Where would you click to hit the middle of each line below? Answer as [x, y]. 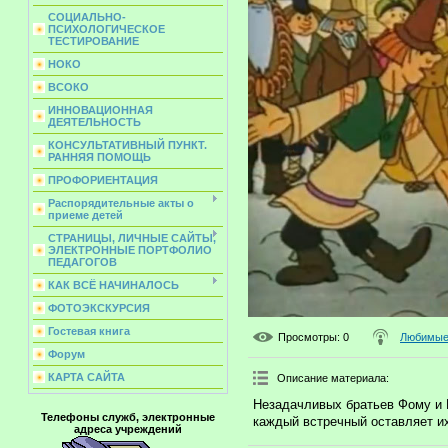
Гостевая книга [89, 331]
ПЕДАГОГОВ [82, 262]
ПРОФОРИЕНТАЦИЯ [103, 180]
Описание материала [331, 378]
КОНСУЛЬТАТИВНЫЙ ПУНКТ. [127, 145]
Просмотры [307, 337]
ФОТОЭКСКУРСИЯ [99, 308]
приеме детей [85, 215]
